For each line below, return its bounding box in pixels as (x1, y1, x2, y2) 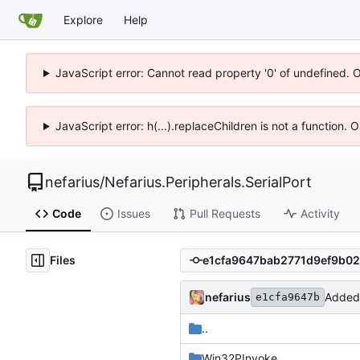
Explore (63, 12, 103, 27)
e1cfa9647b (256, 290, 320, 303)
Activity (300, 207, 340, 221)
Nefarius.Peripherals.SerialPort (104, 174, 312, 190)
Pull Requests (189, 207, 260, 221)
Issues (117, 207, 150, 221)
